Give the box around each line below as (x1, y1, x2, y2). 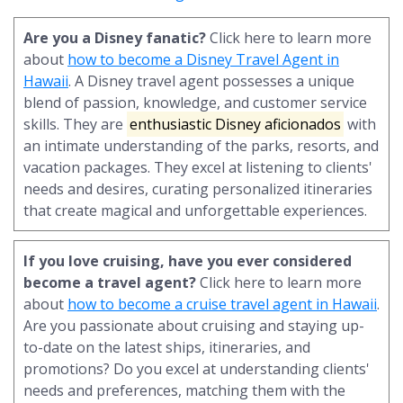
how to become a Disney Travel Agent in (67, 49, 339, 69)
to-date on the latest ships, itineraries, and (23, 336, 310, 357)
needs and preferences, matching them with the (23, 380, 345, 400)
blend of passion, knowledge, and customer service (23, 92, 367, 112)
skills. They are (23, 113, 127, 134)
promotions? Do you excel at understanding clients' (23, 358, 370, 379)
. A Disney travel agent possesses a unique (68, 70, 354, 91)
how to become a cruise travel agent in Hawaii (67, 293, 377, 314)
